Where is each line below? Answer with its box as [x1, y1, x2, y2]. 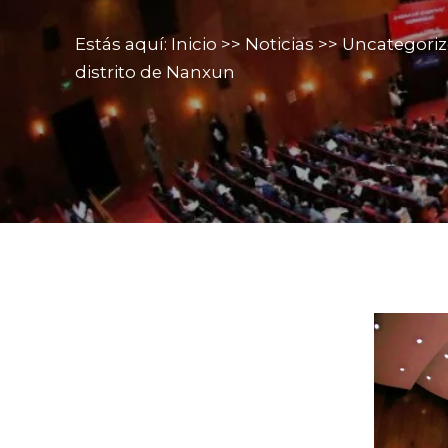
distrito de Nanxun [75, 62, 235, 83]
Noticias [245, 34, 314, 55]
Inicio [171, 34, 217, 55]
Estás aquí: [75, 34, 171, 55]
